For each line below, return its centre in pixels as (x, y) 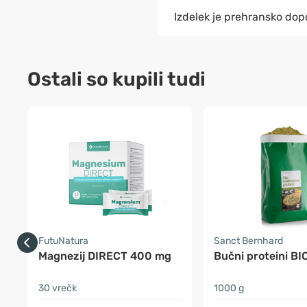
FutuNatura (63, 241)
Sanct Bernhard (248, 241)
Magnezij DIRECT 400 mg (105, 256)
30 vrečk (58, 288)
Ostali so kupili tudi (116, 79)
